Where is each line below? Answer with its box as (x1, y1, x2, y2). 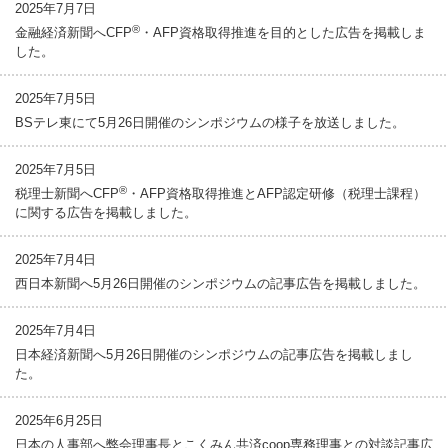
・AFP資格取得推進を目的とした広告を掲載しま (140, 25, 426, 40)
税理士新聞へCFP (15, 186, 119, 201)
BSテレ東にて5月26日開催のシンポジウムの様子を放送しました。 (15, 115, 405, 130)
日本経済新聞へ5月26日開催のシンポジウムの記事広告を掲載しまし (15, 347, 413, 362)
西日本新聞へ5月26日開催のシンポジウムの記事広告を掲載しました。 (15, 276, 426, 291)
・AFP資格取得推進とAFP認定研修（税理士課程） (127, 186, 426, 201)
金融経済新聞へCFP (15, 25, 132, 40)
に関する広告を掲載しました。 (15, 205, 197, 220)
